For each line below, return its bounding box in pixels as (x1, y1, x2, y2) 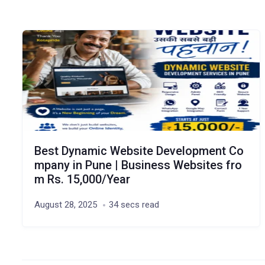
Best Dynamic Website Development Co (34, 144, 244, 158)
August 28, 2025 (34, 199, 97, 210)
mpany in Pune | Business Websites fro (34, 158, 242, 172)
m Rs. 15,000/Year (34, 172, 130, 186)
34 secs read (108, 199, 159, 210)
